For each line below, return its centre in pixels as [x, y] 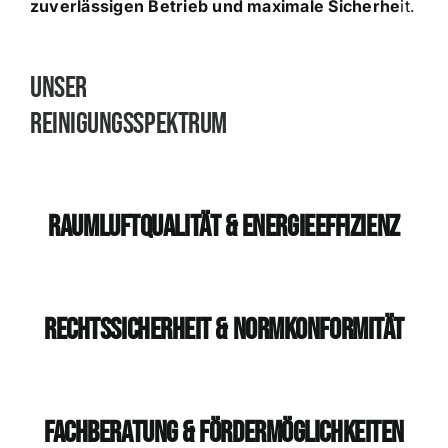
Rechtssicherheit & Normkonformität [224, 330]
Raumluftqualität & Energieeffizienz [224, 227]
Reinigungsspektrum [128, 124]
